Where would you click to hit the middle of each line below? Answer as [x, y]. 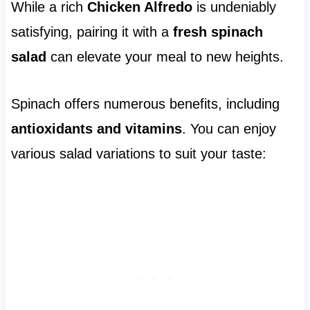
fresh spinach [218, 32]
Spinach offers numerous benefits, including [145, 104]
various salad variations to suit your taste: [138, 154]
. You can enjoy [229, 129]
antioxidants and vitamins [96, 129]
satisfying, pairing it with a [92, 32]
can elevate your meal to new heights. [165, 57]
